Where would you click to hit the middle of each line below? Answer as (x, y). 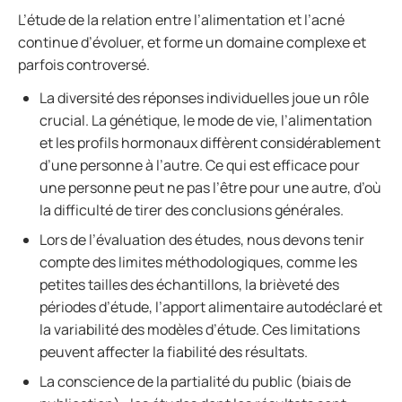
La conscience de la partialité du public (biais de (195, 381)
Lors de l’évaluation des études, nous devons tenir (202, 240)
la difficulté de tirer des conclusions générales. (192, 210)
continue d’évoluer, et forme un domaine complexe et (192, 42)
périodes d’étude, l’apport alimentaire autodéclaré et (211, 307)
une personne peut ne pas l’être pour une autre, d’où (210, 188)
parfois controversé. (84, 65)
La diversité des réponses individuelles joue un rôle (204, 98)
